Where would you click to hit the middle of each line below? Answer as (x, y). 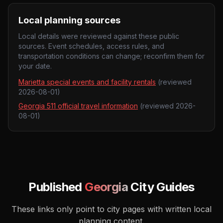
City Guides (161, 187)
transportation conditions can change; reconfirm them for (111, 56)
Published (57, 187)
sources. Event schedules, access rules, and (91, 46)
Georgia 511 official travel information (78, 106)
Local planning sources (69, 20)
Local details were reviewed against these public (99, 36)
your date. (35, 66)
